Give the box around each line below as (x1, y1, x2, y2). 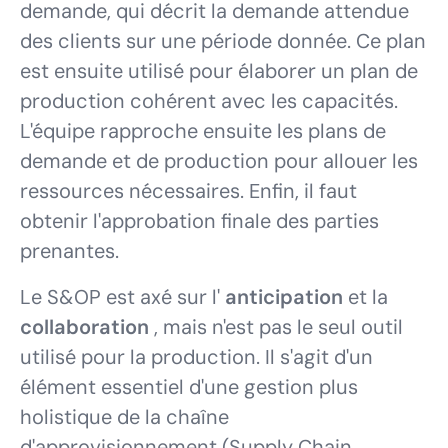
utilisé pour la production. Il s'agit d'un (20, 344, 373, 370)
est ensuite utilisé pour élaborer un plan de (20, 58, 418, 84)
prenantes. (20, 238, 119, 264)
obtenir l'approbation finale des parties (20, 208, 379, 234)
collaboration (20, 314, 154, 340)
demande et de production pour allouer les (20, 148, 418, 174)
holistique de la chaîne (20, 404, 229, 430)
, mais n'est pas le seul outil (154, 314, 403, 340)
